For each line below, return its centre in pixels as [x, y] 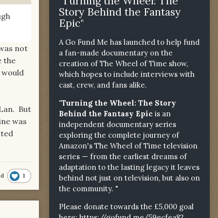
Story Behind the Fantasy [120, 12]
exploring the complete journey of [119, 135]
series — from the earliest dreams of [123, 156]
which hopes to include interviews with [127, 74]
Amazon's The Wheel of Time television [128, 145]
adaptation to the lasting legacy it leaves [129, 167]
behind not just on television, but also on [129, 178]
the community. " [89, 188]
